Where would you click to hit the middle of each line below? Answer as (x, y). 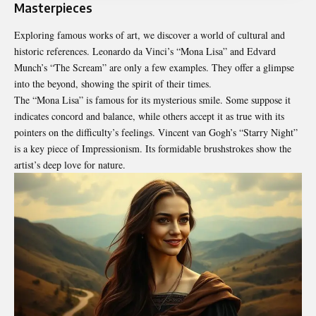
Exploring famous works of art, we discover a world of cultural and (150, 35)
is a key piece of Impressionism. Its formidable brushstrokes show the (153, 148)
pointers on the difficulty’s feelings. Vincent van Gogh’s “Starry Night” (156, 132)
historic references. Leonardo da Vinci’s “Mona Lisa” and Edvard (145, 51)
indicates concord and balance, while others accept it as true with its (149, 116)
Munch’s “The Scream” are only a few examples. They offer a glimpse (154, 67)
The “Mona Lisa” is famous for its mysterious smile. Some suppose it (152, 99)
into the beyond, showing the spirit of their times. (113, 83)
